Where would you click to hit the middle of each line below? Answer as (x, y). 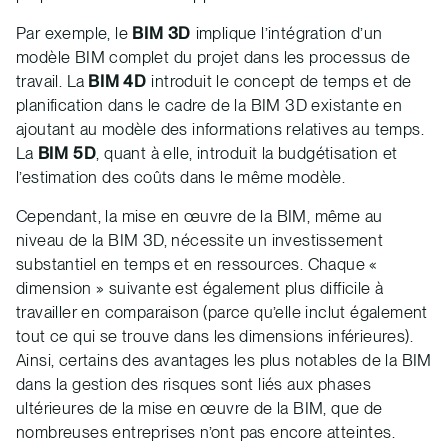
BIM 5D (65, 153)
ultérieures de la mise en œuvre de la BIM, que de (199, 408)
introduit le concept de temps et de (279, 81)
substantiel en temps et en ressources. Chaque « (197, 264)
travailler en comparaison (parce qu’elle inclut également (222, 312)
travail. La (50, 81)
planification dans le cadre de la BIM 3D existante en (209, 105)
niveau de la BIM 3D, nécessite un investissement (200, 240)
